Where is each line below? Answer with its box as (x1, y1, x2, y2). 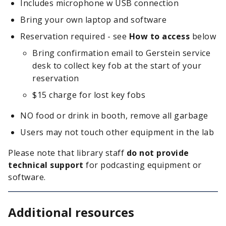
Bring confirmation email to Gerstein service (32, 47, 210, 59)
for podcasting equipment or (86, 159, 202, 171)
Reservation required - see (20, 31, 129, 42)
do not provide (126, 147, 189, 158)
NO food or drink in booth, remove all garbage (20, 110, 208, 121)
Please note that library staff (8, 147, 127, 158)
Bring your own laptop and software (20, 14, 166, 25)
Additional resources (8, 204, 134, 220)
